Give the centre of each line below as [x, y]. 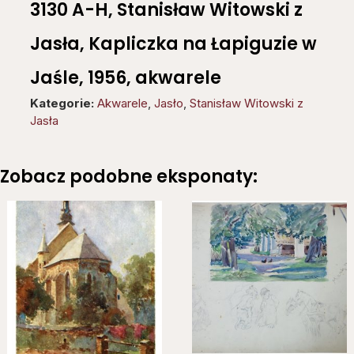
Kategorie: [62, 103]
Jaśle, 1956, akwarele [126, 77]
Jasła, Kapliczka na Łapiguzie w [173, 43]
